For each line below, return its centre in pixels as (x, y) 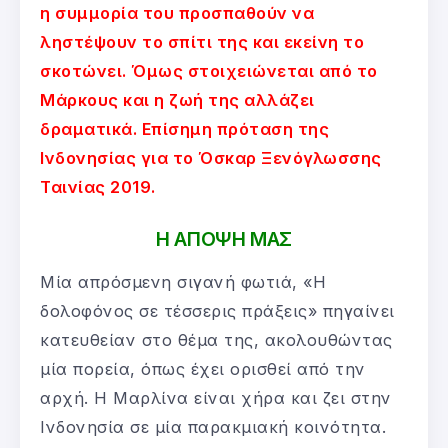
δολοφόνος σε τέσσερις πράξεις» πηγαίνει (217, 310)
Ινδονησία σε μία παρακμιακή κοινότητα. (213, 426)
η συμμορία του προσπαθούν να (177, 12)
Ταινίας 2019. (98, 186)
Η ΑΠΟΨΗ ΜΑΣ (224, 238)
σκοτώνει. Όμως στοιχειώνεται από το (209, 70)
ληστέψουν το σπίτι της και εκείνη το (202, 41)
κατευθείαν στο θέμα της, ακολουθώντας (216, 339)
